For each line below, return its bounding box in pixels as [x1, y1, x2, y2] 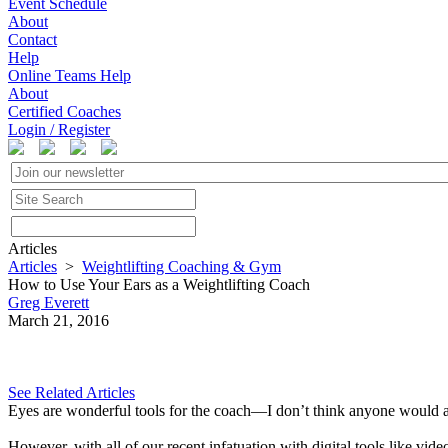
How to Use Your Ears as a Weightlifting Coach [8, 276, 310, 293]
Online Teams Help [8, 67, 131, 84]
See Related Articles [8, 384, 135, 401]
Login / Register [8, 121, 110, 138]
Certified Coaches [8, 103, 121, 120]
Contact [8, 31, 57, 48]
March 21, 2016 [8, 312, 109, 329]
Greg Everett [8, 294, 89, 311]
